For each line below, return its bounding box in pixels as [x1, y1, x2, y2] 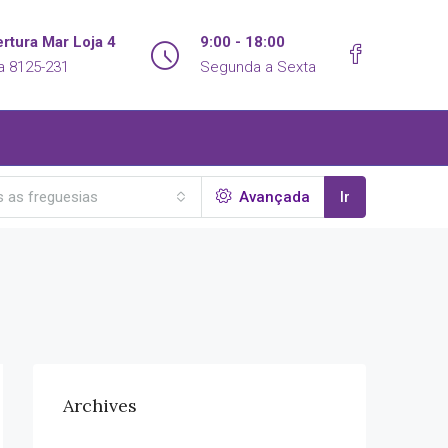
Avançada [235, 188, 310, 206]
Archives [63, 394, 137, 417]
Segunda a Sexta [200, 58, 316, 76]
